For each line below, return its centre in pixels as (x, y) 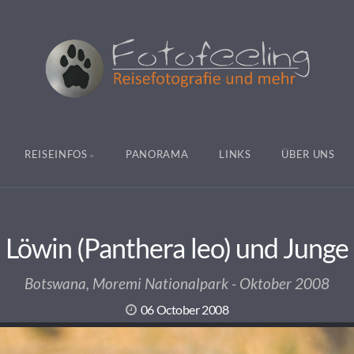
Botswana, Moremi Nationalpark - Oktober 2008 (177, 284)
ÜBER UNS (308, 154)
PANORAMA (157, 154)
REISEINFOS (56, 154)
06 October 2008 (185, 310)
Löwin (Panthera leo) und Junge (177, 248)
